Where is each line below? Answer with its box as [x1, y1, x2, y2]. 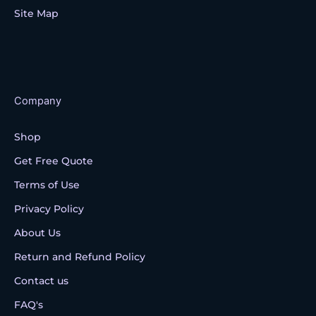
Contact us [14, 274, 68, 287]
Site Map [14, 6, 59, 20]
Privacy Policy [14, 202, 84, 215]
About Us [14, 226, 61, 239]
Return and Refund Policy [14, 250, 145, 263]
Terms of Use [14, 178, 80, 191]
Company [14, 94, 61, 107]
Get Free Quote [14, 154, 93, 167]
